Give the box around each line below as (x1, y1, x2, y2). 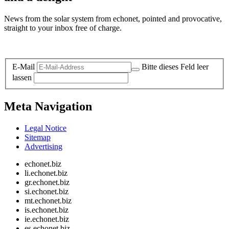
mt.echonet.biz (25, 196, 72, 205)
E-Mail (12, 62, 35, 72)
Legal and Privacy (4, 40, 63, 50)
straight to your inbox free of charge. (4, 23, 122, 32)
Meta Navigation (4, 100, 92, 113)
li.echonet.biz (25, 169, 67, 178)
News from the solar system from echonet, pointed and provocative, (4, 14, 222, 23)
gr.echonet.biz (25, 178, 70, 187)
